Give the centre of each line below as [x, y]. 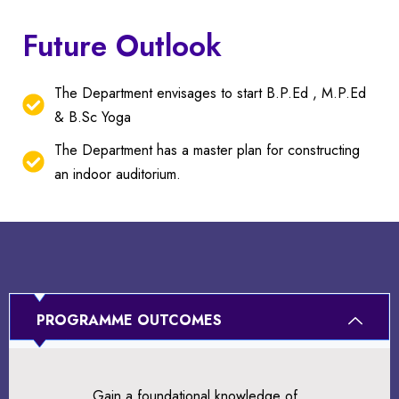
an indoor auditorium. [118, 174]
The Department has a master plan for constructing [208, 150]
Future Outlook [122, 45]
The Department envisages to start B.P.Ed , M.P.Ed [211, 93]
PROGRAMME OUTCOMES [129, 321]
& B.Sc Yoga [93, 117]
